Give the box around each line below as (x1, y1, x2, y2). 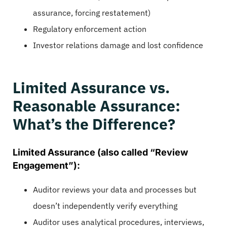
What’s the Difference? (13, 114, 175, 134)
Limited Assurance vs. (13, 78, 170, 98)
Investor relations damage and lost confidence (33, 40, 203, 51)
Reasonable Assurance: (13, 96, 180, 116)
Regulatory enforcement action (33, 24, 146, 34)
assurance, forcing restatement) (33, 8, 150, 18)
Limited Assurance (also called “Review (13, 146, 188, 158)
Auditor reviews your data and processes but (33, 184, 197, 195)
